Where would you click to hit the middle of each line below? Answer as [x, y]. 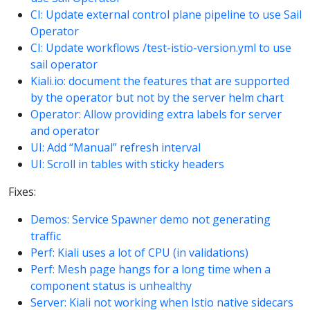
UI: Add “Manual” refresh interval [116, 147]
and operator [65, 130]
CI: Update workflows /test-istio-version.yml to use [161, 47]
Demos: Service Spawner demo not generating [151, 219]
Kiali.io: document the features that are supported [160, 81]
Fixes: [22, 191]
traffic [46, 236]
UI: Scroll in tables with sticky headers [127, 164]
